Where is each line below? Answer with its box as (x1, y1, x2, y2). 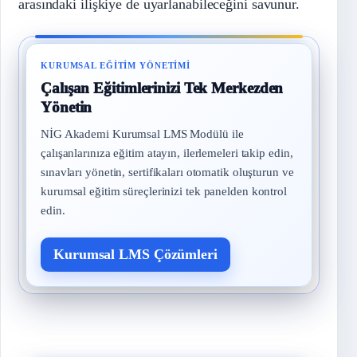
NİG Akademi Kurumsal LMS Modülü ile (41, 127, 244, 140)
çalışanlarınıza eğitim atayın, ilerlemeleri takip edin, (41, 147, 293, 159)
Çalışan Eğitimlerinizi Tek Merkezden (41, 80, 284, 96)
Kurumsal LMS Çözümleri (53, 246, 218, 262)
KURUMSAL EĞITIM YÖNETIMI (41, 61, 191, 70)
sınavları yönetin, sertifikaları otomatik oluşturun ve (41, 166, 294, 178)
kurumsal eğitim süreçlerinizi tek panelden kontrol (41, 185, 287, 198)
